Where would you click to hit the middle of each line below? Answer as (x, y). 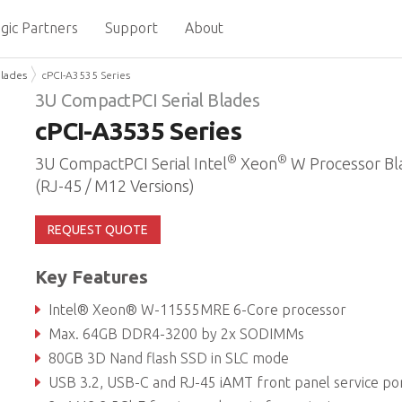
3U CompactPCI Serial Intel (131, 163)
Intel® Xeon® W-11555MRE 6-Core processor (197, 310)
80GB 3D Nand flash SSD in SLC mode (168, 358)
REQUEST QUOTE (97, 230)
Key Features (91, 277)
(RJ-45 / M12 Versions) (114, 186)
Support (131, 28)
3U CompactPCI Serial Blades (147, 100)
